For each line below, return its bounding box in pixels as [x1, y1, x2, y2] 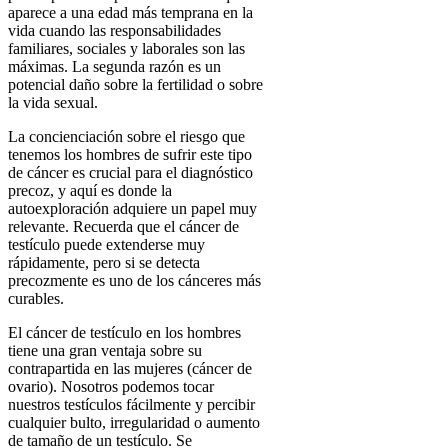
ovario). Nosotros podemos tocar [8, 377, 214, 395]
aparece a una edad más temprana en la [8, 3, 253, 21]
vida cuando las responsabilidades [8, 21, 221, 39]
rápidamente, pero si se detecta [8, 253, 200, 271]
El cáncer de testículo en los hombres [8, 323, 241, 341]
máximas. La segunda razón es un [8, 57, 221, 75]
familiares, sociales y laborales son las [8, 39, 245, 57]
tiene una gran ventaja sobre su [8, 341, 202, 359]
